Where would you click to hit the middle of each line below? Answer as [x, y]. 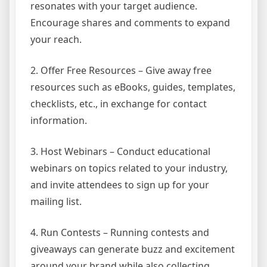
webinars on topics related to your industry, [129, 168]
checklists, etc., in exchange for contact [119, 104]
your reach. [56, 40]
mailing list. [56, 202]
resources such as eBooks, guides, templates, [133, 87]
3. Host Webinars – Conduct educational [120, 152]
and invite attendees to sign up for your [120, 185]
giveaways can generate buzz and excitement [133, 249]
